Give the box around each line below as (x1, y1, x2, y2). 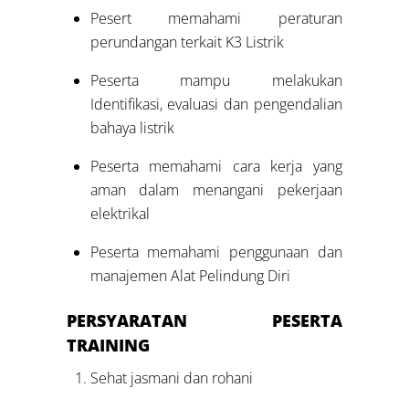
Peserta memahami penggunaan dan (89, 242, 342, 263)
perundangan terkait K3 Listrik (89, 32, 284, 53)
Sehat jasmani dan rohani (89, 367, 253, 388)
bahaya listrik (89, 118, 174, 139)
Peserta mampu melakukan (89, 70, 342, 91)
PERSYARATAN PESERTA (67, 309, 342, 331)
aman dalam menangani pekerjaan (89, 180, 342, 201)
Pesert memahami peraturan (89, 8, 342, 29)
